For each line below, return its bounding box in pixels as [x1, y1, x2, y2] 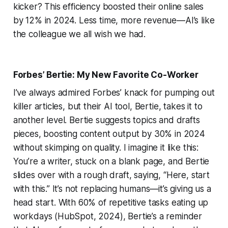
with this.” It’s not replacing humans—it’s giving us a [13, 184, 211, 194]
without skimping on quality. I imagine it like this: [13, 142, 198, 153]
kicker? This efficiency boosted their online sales [13, 2, 204, 12]
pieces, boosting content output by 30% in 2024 [13, 129, 205, 139]
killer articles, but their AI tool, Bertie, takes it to [13, 101, 203, 112]
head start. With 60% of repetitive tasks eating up [13, 197, 209, 208]
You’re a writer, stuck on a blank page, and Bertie [13, 156, 210, 167]
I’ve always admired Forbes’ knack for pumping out [13, 88, 215, 98]
